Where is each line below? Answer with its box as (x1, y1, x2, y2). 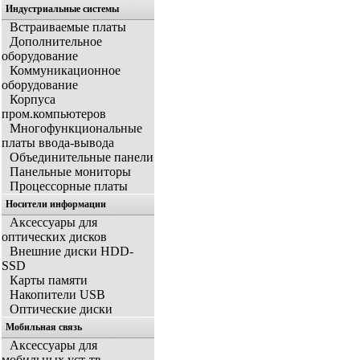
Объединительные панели (10, 150, 153, 165)
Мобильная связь (6, 321, 82, 333)
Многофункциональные (10, 121, 142, 136)
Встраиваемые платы (10, 20, 126, 35)
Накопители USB (10, 288, 105, 302)
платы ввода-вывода (2, 136, 114, 150)
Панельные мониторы (10, 165, 131, 179)
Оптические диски (10, 302, 112, 317)
